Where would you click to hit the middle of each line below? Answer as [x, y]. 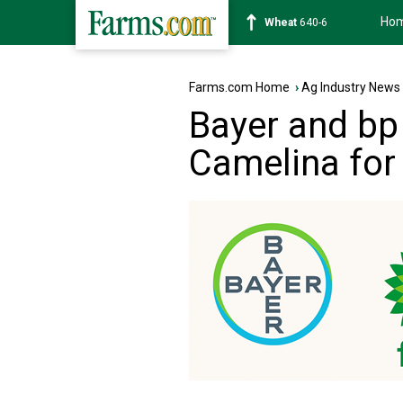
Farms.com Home [239, 87]
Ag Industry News [351, 87]
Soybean [287, 22]
